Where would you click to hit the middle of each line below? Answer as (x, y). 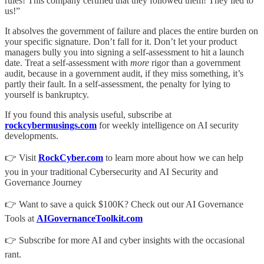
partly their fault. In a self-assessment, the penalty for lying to (118, 84)
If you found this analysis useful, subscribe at (88, 115)
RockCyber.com (71, 158)
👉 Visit (22, 158)
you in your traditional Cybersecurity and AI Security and (111, 172)
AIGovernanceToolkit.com (90, 219)
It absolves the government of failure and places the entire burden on (131, 31)
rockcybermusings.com (51, 126)
